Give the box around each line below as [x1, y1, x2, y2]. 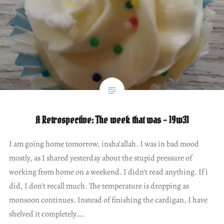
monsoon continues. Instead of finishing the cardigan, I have [8, 194, 207, 205]
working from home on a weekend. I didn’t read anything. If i [8, 166, 208, 177]
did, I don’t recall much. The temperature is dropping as [8, 180, 189, 191]
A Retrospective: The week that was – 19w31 [35, 113, 189, 126]
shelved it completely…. [8, 208, 84, 219]
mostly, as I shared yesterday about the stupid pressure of [8, 152, 192, 163]
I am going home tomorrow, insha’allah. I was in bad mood [8, 138, 199, 149]
